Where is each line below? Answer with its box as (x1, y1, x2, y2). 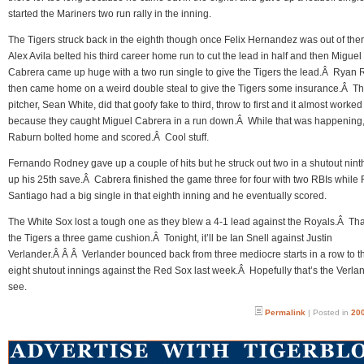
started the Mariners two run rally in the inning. (8, 8, 211, 19)
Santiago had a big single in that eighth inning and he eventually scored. (8, 190, 327, 201)
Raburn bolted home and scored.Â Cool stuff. (8, 132, 209, 143)
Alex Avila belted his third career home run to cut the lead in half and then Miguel (8, 50, 362, 62)
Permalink (265, 308, 305, 317)
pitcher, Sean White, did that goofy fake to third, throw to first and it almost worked (8, 99, 362, 110)
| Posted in (305, 308, 351, 317)
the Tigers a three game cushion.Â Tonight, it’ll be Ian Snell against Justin (8, 232, 332, 244)
